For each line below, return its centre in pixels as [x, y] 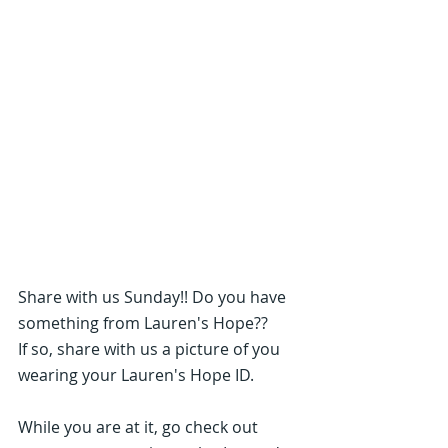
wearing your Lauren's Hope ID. [136, 375]
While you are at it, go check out [140, 427]
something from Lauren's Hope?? [143, 323]
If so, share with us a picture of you [151, 349]
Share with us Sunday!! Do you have [154, 297]
